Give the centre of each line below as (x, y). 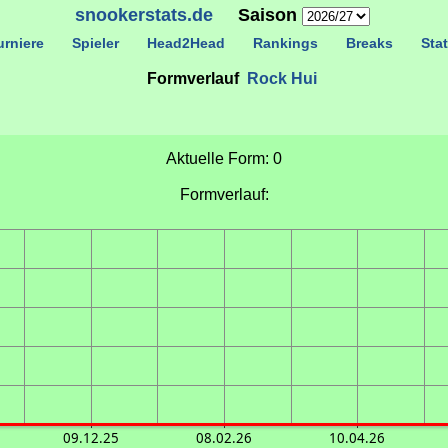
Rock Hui (282, 78)
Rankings (285, 43)
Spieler (95, 43)
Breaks (369, 43)
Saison (257, 15)
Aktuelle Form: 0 (224, 158)
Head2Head (185, 43)
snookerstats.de (143, 15)
